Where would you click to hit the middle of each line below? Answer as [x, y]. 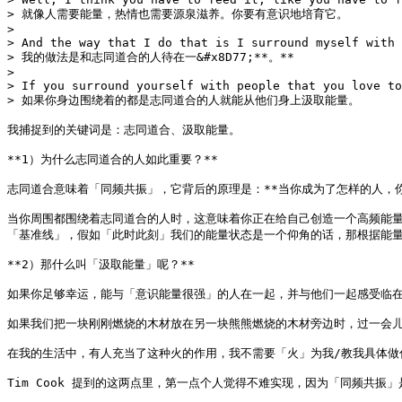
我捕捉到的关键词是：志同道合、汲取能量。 [124, 130]
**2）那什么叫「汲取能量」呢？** [101, 264]
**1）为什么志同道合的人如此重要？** [113, 159]
